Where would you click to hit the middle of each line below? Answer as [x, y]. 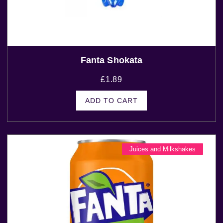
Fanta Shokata [111, 60]
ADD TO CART [111, 101]
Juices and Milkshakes [162, 149]
